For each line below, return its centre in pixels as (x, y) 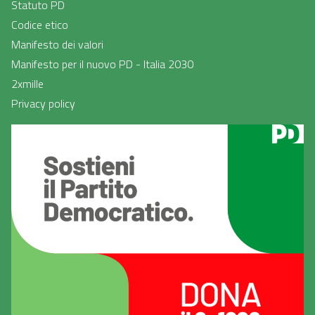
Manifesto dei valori (57, 45)
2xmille (27, 84)
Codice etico (40, 25)
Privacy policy (43, 104)
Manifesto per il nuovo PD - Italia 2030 (102, 64)
